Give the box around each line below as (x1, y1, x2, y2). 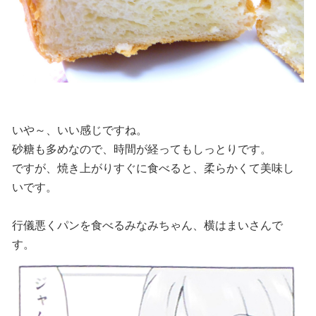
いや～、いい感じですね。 (12, 124, 147, 137)
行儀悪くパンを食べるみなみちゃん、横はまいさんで (12, 219, 283, 232)
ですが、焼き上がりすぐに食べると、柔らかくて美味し (12, 162, 294, 175)
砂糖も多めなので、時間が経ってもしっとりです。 (12, 143, 272, 156)
